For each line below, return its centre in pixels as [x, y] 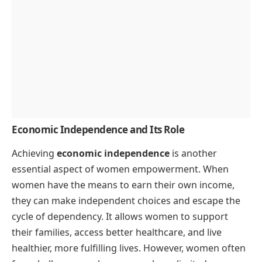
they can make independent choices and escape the [126, 201]
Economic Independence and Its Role [98, 130]
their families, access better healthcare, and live [117, 232]
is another [193, 154]
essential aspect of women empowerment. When [120, 169]
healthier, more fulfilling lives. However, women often [129, 248]
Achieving [34, 154]
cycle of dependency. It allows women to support [120, 217]
